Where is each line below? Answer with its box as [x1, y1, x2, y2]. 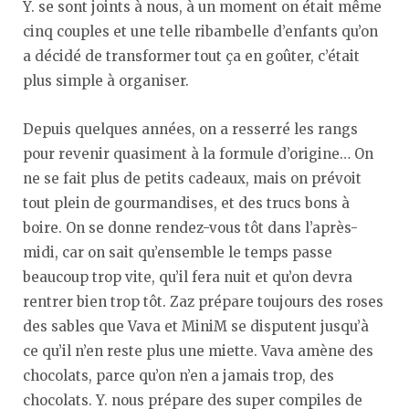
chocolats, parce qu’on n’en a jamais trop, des [23, 367, 334, 385]
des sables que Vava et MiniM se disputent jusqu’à [23, 318, 369, 336]
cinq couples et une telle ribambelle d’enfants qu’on [23, 23, 378, 41]
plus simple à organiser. [23, 72, 189, 90]
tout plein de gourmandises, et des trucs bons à [23, 194, 350, 213]
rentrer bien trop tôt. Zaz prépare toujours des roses [23, 293, 383, 311]
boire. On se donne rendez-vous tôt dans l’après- [23, 219, 358, 237]
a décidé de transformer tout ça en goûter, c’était [23, 47, 360, 66]
